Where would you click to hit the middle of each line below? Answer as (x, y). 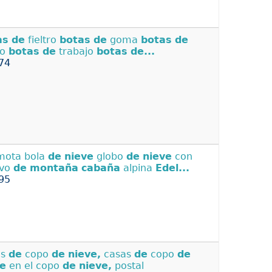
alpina (138, 168)
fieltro (42, 40)
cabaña (101, 168)
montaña (54, 168)
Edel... (172, 168)
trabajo (76, 52)
